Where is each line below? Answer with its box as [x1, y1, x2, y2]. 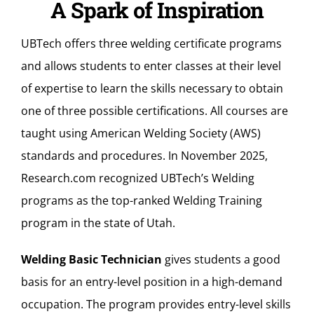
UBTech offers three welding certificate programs [21, 35, 282, 51]
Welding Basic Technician [21, 251, 162, 267]
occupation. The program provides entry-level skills [21, 296, 291, 312]
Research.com [21, 170, 96, 186]
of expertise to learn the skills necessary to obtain [21, 80, 283, 96]
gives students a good [162, 251, 280, 267]
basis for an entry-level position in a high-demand [21, 273, 282, 289]
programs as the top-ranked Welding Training [21, 192, 262, 208]
